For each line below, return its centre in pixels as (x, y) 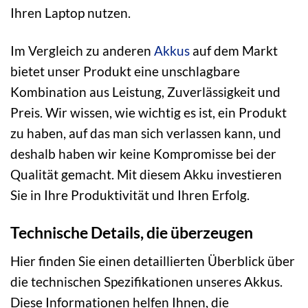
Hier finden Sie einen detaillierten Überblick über (153, 261)
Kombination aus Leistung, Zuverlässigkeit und (145, 92)
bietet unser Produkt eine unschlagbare (125, 71)
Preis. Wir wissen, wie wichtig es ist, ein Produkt (148, 113)
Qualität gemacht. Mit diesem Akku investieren (146, 175)
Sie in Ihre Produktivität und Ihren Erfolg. (130, 195)
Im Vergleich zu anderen (82, 51)
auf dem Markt (234, 51)
